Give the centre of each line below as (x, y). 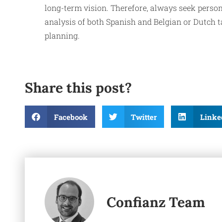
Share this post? (78, 88)
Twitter (144, 117)
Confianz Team (156, 202)
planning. (62, 36)
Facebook (71, 117)
